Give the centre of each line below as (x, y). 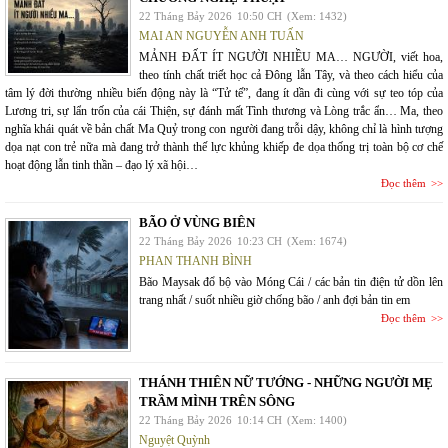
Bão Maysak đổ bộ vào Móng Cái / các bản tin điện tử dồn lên (291, 282)
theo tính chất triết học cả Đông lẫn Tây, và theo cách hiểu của (291, 75)
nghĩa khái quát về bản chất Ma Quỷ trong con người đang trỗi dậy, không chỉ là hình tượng (224, 129)
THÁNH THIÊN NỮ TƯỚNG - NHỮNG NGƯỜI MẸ (286, 383)
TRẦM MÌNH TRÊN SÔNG (217, 402)
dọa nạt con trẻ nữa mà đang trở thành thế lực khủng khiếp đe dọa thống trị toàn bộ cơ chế (224, 147)
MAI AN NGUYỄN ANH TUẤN (221, 36)
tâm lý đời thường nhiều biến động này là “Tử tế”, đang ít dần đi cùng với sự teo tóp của (224, 93)
